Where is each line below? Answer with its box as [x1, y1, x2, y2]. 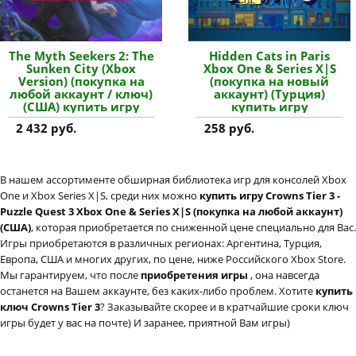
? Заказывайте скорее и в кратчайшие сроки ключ [100, 300, 349, 315]
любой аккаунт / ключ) [10, 86, 153, 103]
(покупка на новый [210, 73, 330, 90]
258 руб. [204, 120, 255, 137]
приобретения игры [141, 268, 250, 283]
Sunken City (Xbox [26, 60, 137, 77]
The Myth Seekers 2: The [8, 48, 154, 64]
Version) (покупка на [17, 73, 145, 90]
